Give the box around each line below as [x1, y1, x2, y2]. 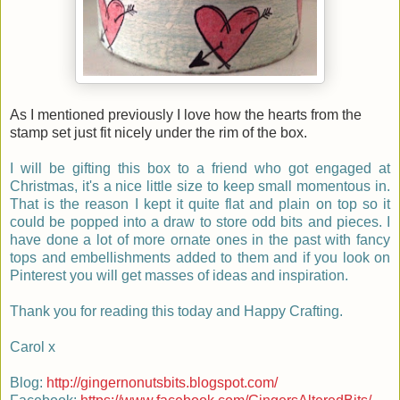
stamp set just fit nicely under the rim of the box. [10, 125, 307, 141]
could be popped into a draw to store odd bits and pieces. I [10, 214, 390, 230]
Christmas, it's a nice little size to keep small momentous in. [10, 179, 390, 195]
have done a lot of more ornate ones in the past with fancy [10, 232, 390, 248]
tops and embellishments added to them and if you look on [10, 250, 390, 266]
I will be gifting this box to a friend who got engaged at [10, 161, 390, 177]
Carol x [10, 339, 55, 355]
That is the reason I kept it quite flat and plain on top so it [10, 196, 390, 212]
